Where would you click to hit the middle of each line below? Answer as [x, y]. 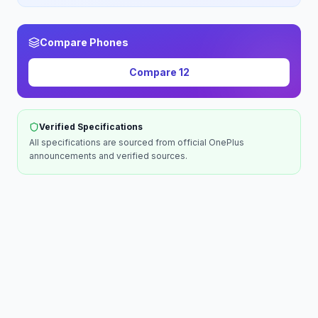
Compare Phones [84, 42]
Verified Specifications [91, 127]
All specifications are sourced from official [119, 142]
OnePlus [226, 142]
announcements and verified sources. [108, 156]
